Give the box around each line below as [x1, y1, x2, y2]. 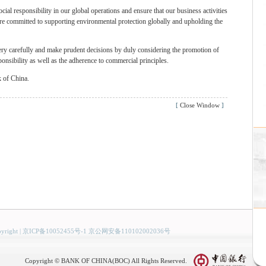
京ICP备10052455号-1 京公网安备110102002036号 [23, 227, 170, 235]
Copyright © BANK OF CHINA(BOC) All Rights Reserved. [25, 256, 187, 264]
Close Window [179, 102, 220, 109]
